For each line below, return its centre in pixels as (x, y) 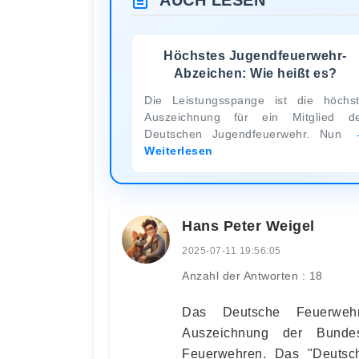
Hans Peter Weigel (248, 226)
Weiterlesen (179, 150)
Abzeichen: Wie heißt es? (255, 73)
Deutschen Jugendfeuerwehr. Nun (248, 133)
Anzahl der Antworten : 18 (252, 275)
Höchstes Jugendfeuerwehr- (255, 55)
